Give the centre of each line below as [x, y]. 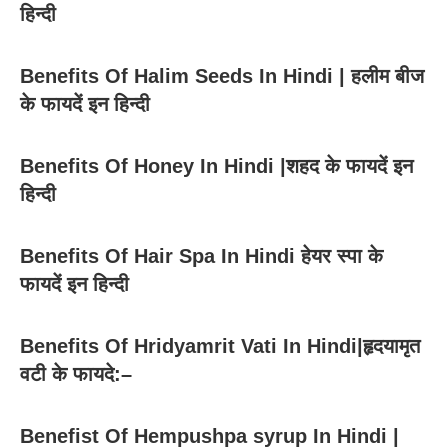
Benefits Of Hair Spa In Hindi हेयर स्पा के [201, 255]
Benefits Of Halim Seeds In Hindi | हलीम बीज [222, 75]
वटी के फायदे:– [76, 373]
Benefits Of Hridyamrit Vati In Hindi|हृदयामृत [220, 345]
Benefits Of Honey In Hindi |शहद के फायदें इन [216, 165]
